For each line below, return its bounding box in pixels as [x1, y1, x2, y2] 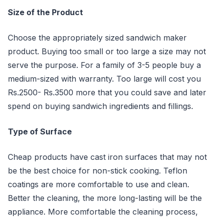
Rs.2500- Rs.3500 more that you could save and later [8, 88, 206, 97]
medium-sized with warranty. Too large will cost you [8, 74, 201, 84]
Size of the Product [8, 7, 83, 17]
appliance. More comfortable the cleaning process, [8, 207, 198, 217]
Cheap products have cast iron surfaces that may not [8, 152, 207, 162]
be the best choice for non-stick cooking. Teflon [8, 166, 187, 175]
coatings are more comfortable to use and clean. [8, 179, 189, 189]
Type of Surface [8, 127, 72, 136]
